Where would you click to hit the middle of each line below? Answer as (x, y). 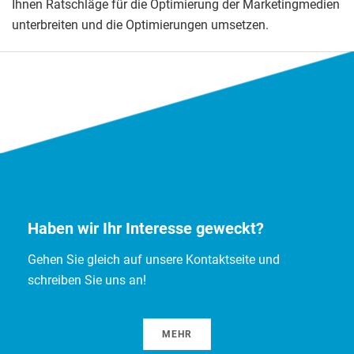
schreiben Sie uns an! (87, 281)
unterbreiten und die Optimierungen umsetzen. (140, 25)
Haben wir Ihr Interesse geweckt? (146, 229)
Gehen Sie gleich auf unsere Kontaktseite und (154, 260)
